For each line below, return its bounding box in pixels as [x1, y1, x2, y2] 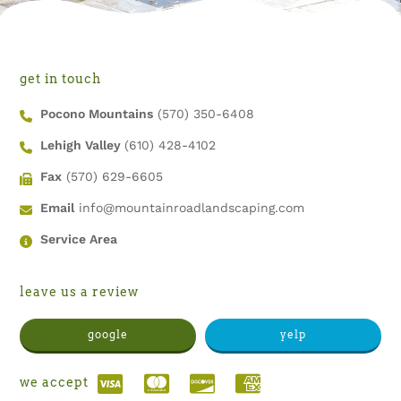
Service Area [39, 232, 117, 246]
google [88, 328, 129, 341]
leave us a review [20, 285, 140, 299]
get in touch [20, 72, 102, 86]
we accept [20, 375, 90, 390]
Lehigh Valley [39, 138, 124, 152]
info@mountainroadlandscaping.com [73, 200, 304, 215]
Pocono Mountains [39, 107, 153, 121]
